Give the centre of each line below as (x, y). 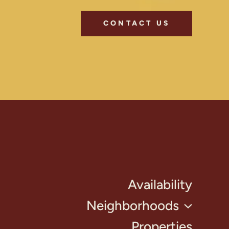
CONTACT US (136, 24)
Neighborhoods (133, 206)
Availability (160, 185)
